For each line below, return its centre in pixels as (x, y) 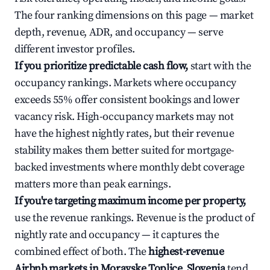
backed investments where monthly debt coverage (130, 167)
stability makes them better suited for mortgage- (124, 150)
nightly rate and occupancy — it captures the (117, 235)
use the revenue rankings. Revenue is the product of (134, 218)
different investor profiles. (75, 49)
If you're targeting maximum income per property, (130, 201)
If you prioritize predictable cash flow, (101, 66)
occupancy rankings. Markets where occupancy (125, 83)
